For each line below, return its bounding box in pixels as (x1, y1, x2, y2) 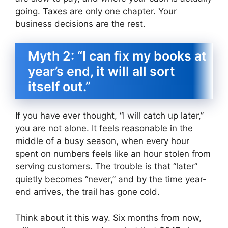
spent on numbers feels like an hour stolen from (15, 149, 211, 159)
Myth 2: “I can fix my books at (28, 48, 207, 64)
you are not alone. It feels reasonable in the (15, 123, 193, 134)
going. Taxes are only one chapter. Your (15, 6, 177, 16)
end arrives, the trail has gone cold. (15, 187, 160, 197)
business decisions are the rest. (15, 18, 146, 29)
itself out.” (28, 79, 91, 95)
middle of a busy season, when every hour (15, 136, 189, 147)
